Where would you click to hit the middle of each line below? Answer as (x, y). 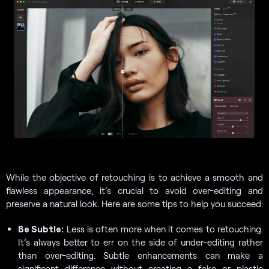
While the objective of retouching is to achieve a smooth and (134, 177)
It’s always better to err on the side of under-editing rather (141, 242)
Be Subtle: (41, 228)
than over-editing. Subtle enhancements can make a (141, 255)
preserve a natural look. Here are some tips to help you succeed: (134, 203)
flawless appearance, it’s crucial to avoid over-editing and (134, 190)
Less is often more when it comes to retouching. (164, 228)
